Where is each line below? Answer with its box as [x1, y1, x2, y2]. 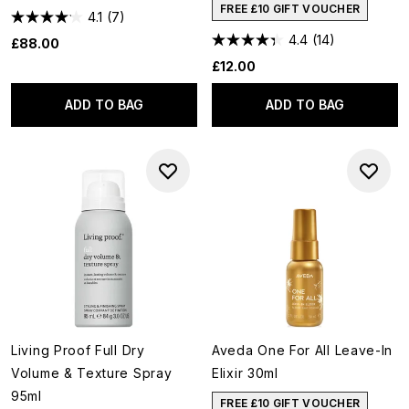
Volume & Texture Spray [11, 365, 173, 381]
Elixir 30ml [212, 365, 278, 381]
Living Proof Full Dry [11, 342, 145, 358]
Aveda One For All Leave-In [212, 342, 393, 358]
